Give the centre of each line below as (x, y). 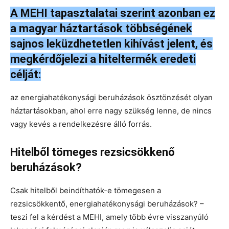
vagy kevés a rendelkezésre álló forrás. (81, 124)
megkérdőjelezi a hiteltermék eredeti (103, 59)
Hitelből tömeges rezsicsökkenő (93, 152)
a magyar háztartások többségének (101, 28)
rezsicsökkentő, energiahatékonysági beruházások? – (107, 203)
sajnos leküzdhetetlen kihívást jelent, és (111, 43)
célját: (26, 74)
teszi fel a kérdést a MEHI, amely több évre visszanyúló (109, 217)
